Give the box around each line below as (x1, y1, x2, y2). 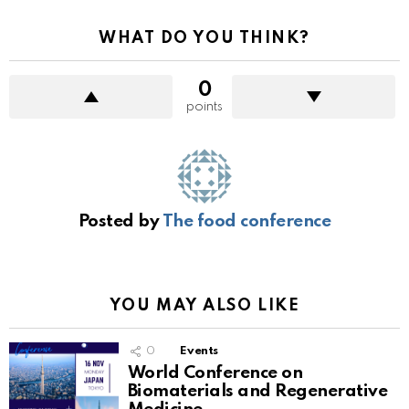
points (186, 100, 223, 113)
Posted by (78, 212, 163, 230)
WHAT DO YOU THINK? (99, 29, 310, 47)
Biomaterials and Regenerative (128, 382, 388, 400)
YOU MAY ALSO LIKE (109, 297, 300, 314)
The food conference (162, 212, 331, 230)
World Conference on (128, 363, 303, 382)
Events (180, 344, 219, 357)
